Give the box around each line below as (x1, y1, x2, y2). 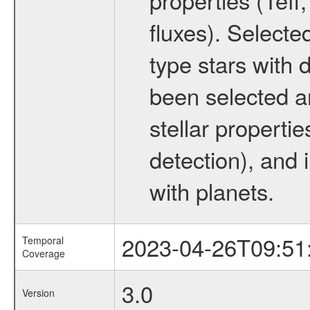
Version (21, 286, 55, 300)
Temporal (21, 233, 64, 247)
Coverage (21, 246, 65, 260)
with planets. (149, 174, 274, 207)
